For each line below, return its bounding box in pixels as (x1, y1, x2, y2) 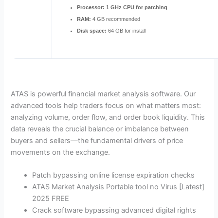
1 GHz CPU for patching (105, 4, 168, 10)
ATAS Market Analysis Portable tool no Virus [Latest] (32, 182, 205, 192)
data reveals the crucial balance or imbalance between (11, 124, 189, 133)
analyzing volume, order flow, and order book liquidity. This (11, 112, 205, 122)
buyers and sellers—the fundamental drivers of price (11, 136, 183, 145)
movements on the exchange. (11, 147, 110, 157)
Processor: (77, 4, 105, 10)
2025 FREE (32, 194, 70, 203)
